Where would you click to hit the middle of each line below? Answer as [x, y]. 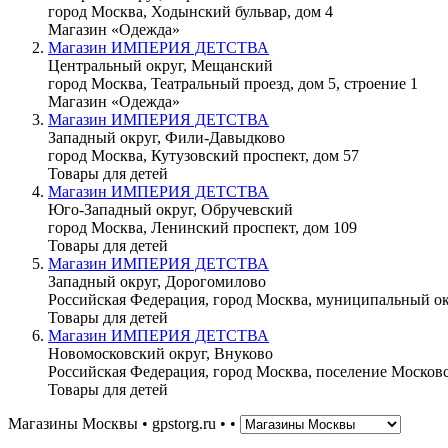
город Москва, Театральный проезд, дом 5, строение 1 [233, 83]
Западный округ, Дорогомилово [157, 281]
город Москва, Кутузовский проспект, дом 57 [203, 155]
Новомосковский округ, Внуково [160, 353]
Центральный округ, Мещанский [160, 65]
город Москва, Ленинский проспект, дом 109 [202, 227]
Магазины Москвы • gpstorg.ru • [119, 423]
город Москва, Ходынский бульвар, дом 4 [190, 11]
